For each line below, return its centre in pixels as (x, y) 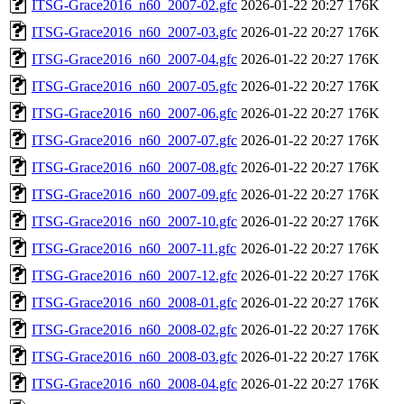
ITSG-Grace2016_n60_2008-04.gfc (134, 383)
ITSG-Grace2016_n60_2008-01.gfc (134, 302)
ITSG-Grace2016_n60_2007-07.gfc (134, 140)
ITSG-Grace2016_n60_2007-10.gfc (134, 221)
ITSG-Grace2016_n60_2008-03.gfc (134, 356)
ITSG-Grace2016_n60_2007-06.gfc (134, 113)
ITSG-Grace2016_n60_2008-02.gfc (134, 329)
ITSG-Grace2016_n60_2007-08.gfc (134, 167)
